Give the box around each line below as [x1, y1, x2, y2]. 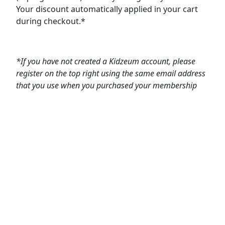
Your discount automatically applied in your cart [16, 4, 198, 15]
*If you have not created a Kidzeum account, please [16, 56, 195, 67]
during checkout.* [16, 16, 85, 27]
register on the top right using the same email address [16, 68, 205, 79]
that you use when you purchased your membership [16, 80, 197, 91]
